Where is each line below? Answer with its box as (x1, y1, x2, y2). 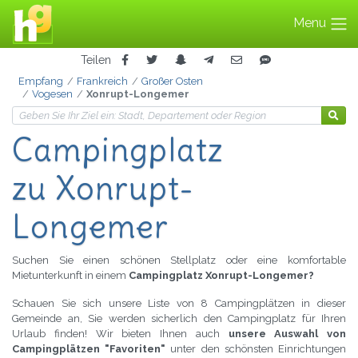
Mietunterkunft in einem (12, 269, 129, 282)
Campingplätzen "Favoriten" (12, 343, 166, 356)
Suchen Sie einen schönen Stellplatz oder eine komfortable (12, 254, 346, 267)
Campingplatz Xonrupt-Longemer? (129, 269, 314, 282)
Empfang (18, 75, 63, 88)
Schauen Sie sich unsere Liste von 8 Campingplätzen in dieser (12, 297, 346, 310)
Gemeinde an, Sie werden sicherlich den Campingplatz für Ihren (12, 312, 346, 325)
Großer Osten (141, 75, 203, 88)
